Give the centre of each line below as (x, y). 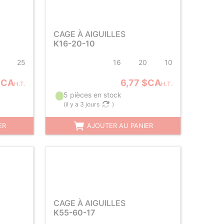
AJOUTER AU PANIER (119, 125)
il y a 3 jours (82, 104)
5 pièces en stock (92, 95)
